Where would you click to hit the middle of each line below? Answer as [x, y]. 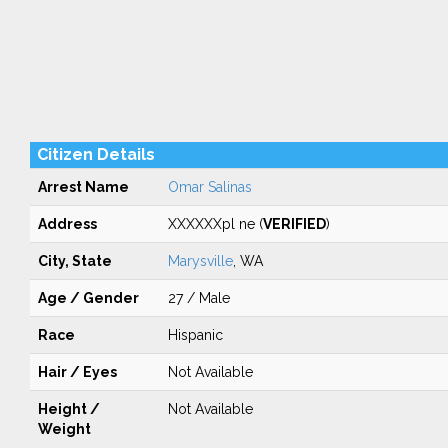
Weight [64, 429]
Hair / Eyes [77, 372]
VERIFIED [294, 224]
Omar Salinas [209, 187]
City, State [74, 261]
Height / [68, 409]
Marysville [200, 261]
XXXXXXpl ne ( [215, 224]
